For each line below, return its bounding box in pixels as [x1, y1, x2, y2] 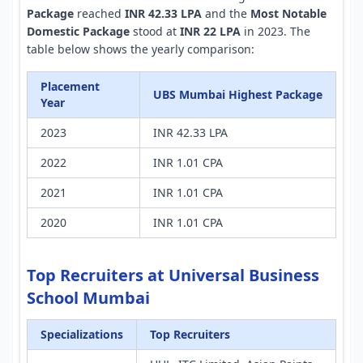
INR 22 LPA [180, 23, 241, 39]
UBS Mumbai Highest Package [153, 87, 322, 102]
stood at [130, 23, 180, 39]
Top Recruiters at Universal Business [27, 264, 319, 286]
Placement [41, 79, 100, 94]
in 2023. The [241, 23, 310, 39]
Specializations [41, 327, 123, 342]
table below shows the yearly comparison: [27, 41, 254, 57]
